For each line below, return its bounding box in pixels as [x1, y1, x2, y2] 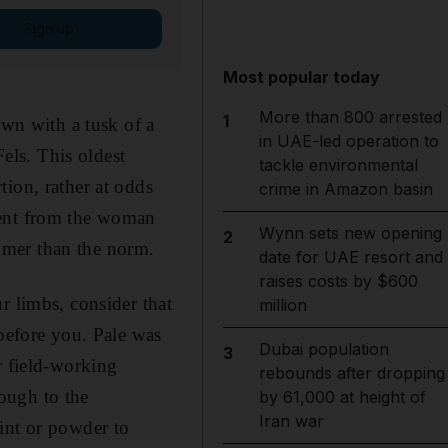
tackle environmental [258, 155, 418, 175]
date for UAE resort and [258, 247, 443, 267]
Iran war [258, 411, 324, 431]
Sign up [23, 20, 74, 37]
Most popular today [223, 67, 381, 87]
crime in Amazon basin [258, 179, 433, 199]
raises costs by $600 [258, 271, 418, 291]
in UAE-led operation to [258, 131, 439, 151]
